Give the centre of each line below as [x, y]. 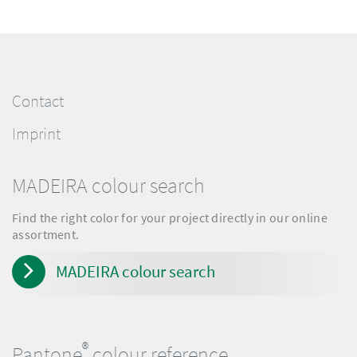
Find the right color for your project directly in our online [170, 217]
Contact [38, 101]
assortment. [46, 234]
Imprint [36, 133]
